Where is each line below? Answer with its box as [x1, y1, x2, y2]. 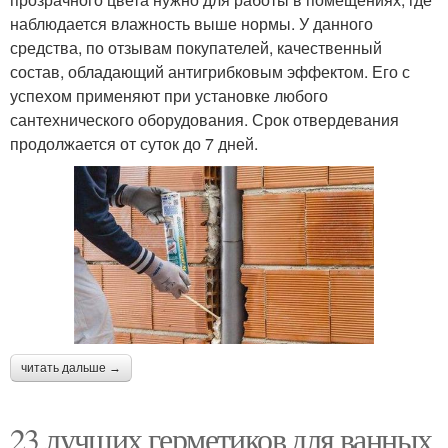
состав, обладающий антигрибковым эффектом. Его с [10, 59, 410, 83]
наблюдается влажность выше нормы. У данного [10, 11, 373, 35]
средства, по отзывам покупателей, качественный [10, 35, 382, 59]
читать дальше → [21, 361, 121, 376]
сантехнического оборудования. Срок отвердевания [10, 107, 399, 131]
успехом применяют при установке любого [10, 83, 328, 107]
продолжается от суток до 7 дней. [10, 131, 258, 155]
